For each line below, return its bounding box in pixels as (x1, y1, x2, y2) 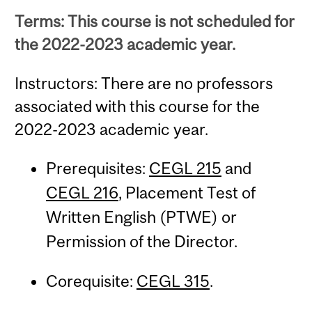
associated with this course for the (15, 96, 260, 116)
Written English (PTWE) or (45, 208, 237, 227)
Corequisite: (45, 272, 136, 291)
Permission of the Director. (45, 232, 237, 251)
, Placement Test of (118, 183, 256, 203)
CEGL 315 (136, 272, 210, 291)
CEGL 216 (45, 183, 118, 203)
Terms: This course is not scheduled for (15, 12, 295, 31)
